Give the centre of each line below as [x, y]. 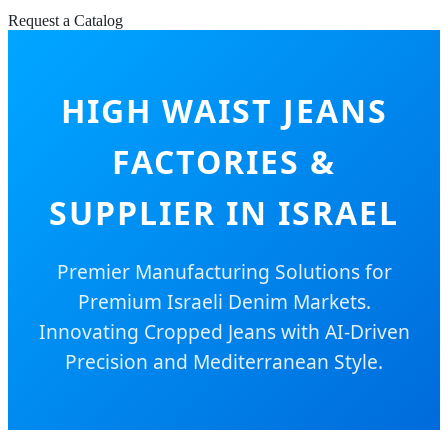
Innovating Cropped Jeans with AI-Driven [224, 332]
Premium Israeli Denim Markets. [224, 302]
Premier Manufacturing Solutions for [224, 272]
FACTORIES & [224, 162]
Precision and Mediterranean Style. [224, 362]
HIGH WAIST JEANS [224, 111]
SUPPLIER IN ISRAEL [224, 213]
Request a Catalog [65, 20]
